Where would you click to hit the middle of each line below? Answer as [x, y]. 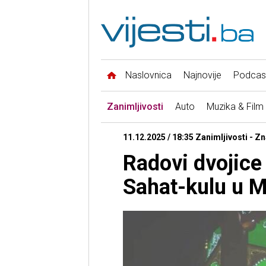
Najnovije [202, 75]
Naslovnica [148, 75]
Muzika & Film [235, 107]
